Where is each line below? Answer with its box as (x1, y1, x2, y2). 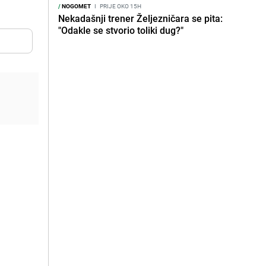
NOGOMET (61, 2, 91, 10)
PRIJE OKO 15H (99, 2, 141, 10)
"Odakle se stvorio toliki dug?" (58, 24, 183, 37)
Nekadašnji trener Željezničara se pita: (58, 12, 223, 25)
